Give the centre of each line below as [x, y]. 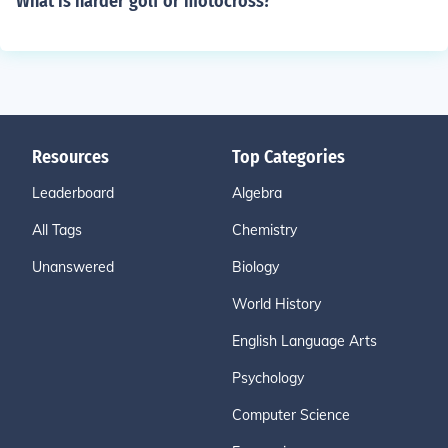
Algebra [257, 193]
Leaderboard [73, 193]
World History [276, 304]
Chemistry [264, 230]
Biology [255, 267]
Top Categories [288, 157]
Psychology [268, 378]
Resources [70, 157]
